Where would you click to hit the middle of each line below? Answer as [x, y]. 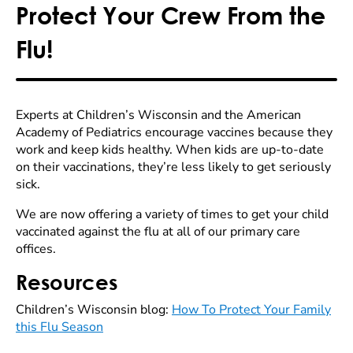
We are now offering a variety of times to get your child [172, 214]
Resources [67, 282]
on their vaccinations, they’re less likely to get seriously [173, 167]
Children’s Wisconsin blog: [94, 310]
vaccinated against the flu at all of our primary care [158, 232]
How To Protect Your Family [251, 310]
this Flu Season [59, 327]
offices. [36, 249]
